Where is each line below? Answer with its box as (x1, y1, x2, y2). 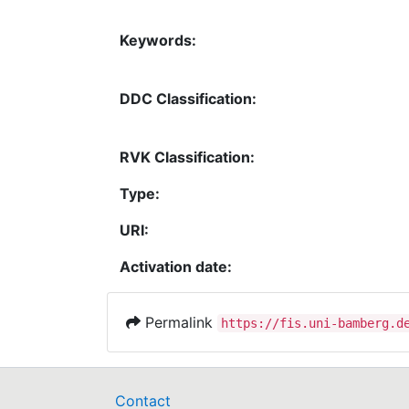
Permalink (141, 313, 217, 332)
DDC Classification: (120, 89, 257, 109)
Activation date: (120, 257, 232, 277)
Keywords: (120, 31, 196, 50)
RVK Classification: (120, 148, 255, 167)
